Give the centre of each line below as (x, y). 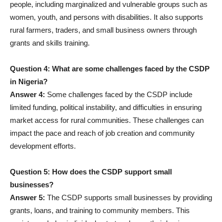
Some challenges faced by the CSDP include (119, 95)
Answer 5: (28, 198)
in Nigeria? (29, 82)
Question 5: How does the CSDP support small (91, 172)
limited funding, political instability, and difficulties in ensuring (106, 108)
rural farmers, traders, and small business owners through (103, 30)
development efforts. (43, 146)
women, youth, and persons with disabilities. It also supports (107, 17)
